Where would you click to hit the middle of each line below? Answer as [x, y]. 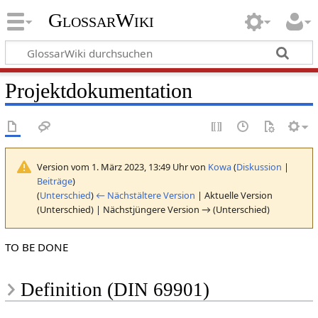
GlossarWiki [101, 21]
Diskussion [259, 166]
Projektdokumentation [98, 91]
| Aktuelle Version [234, 195]
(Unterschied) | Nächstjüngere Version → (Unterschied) [153, 209]
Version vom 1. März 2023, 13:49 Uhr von [122, 166]
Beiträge [54, 181]
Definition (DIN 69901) [115, 290]
